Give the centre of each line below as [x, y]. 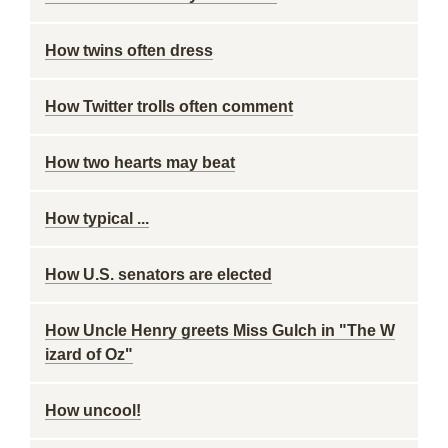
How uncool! [93, 410]
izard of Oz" [89, 354]
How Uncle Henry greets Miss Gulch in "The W [220, 330]
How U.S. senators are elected [158, 274]
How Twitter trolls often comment [169, 106]
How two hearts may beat [140, 162]
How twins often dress [129, 50]
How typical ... [97, 218]
